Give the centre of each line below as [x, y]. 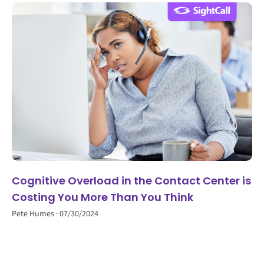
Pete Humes [34, 214]
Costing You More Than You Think [103, 197]
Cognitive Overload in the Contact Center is [131, 181]
